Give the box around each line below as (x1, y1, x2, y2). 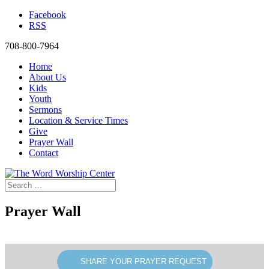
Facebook (29, 10, 66, 20)
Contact (29, 148, 58, 158)
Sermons (29, 104, 62, 115)
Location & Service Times (29, 115, 128, 125)
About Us (29, 72, 66, 82)
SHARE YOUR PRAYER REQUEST (80, 256, 207, 266)
